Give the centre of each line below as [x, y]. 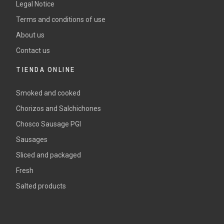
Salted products [41, 186]
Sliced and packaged [49, 155]
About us [30, 35]
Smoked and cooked [48, 93]
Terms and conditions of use [61, 20]
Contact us [33, 51]
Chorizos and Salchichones [59, 109]
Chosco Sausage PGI [49, 124]
